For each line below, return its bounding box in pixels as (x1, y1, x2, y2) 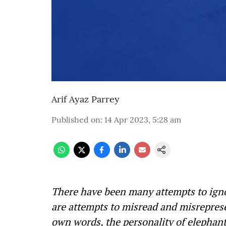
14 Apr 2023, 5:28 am (104, 115, 181, 125)
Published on (51, 115, 100, 125)
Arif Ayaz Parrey (51, 93, 120, 105)
